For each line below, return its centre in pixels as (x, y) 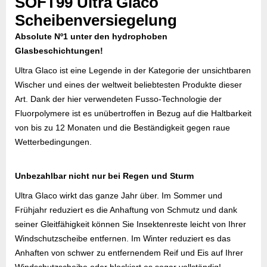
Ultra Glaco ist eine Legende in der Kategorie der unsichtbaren (133, 70)
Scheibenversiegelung (96, 20)
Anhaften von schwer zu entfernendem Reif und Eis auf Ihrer (129, 253)
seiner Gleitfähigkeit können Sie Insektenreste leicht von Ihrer (131, 224)
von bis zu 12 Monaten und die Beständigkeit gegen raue (122, 128)
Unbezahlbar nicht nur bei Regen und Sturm (104, 176)
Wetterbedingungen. (53, 142)
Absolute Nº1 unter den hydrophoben (91, 36)
